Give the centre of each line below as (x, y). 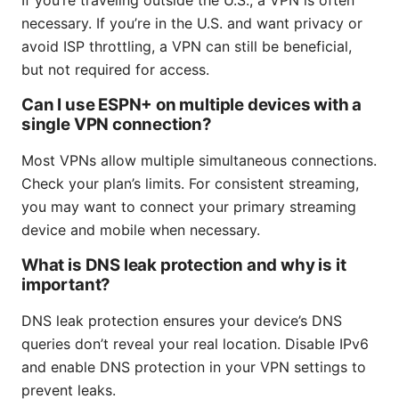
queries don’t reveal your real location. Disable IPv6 (195, 344)
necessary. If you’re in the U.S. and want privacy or (192, 24)
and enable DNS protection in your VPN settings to (194, 367)
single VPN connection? (117, 125)
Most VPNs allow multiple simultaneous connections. (199, 161)
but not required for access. (115, 70)
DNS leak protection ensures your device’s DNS (182, 321)
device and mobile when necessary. (141, 230)
